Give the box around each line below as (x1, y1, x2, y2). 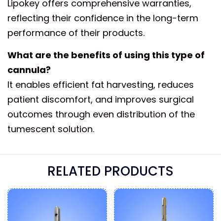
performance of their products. (7, 27, 145, 39)
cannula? (7, 64, 51, 76)
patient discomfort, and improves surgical (7, 93, 194, 106)
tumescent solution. (7, 123, 94, 135)
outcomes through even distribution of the (7, 108, 195, 120)
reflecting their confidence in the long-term (7, 12, 198, 24)
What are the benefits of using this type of (7, 49, 205, 61)
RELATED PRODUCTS (47, 162, 174, 180)
